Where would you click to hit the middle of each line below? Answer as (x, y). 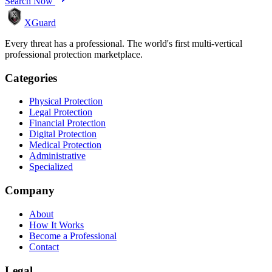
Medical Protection (65, 145)
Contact (44, 246)
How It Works (56, 225)
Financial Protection (67, 123)
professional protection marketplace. (74, 54)
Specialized (51, 167)
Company (30, 191)
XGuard (40, 22)
